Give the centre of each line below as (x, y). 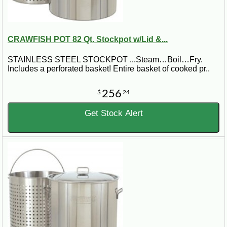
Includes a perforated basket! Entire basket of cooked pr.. (109, 68)
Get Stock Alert (113, 113)
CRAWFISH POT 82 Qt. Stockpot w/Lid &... (88, 40)
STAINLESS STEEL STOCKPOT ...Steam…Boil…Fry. (105, 59)
